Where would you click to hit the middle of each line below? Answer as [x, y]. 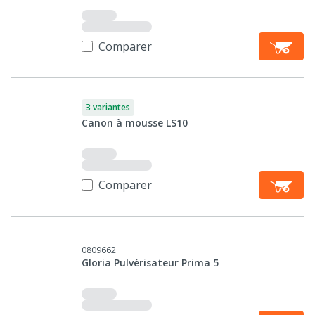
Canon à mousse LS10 [135, 123]
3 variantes [108, 107]
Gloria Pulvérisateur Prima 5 [150, 263]
